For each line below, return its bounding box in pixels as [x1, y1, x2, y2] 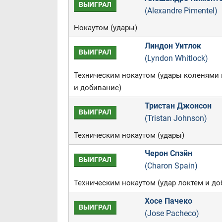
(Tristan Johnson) [144, 113, 207, 123]
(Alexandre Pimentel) [144, 6, 218, 15]
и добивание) [73, 83, 121, 92]
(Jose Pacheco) [144, 209, 199, 218]
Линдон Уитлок [144, 41, 201, 51]
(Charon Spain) [144, 161, 198, 170]
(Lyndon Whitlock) [144, 54, 208, 63]
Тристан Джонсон [144, 101, 212, 111]
